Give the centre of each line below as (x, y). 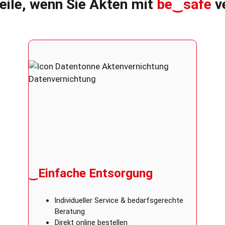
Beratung (70, 212)
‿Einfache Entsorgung (91, 173)
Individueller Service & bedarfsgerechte (119, 201)
